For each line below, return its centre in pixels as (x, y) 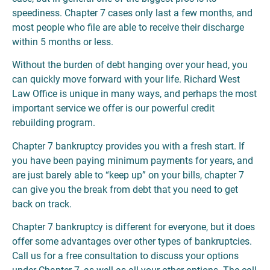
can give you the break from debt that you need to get (125, 189)
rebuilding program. (54, 123)
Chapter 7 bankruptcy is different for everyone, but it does (133, 227)
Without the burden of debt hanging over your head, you (130, 65)
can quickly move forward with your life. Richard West (126, 80)
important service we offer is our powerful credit (113, 108)
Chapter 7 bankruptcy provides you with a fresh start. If (128, 146)
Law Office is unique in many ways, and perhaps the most (134, 94)
